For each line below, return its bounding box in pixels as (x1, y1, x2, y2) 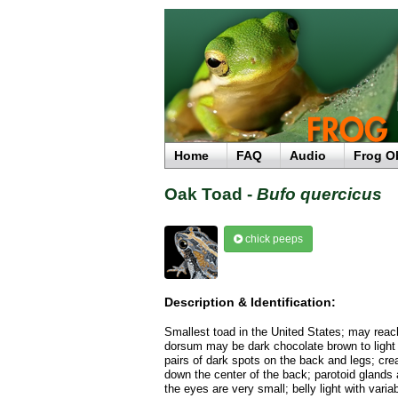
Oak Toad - (164, 185, 257, 204)
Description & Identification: (164, 294, 336, 309)
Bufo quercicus (257, 185, 382, 204)
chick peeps (242, 233, 303, 246)
